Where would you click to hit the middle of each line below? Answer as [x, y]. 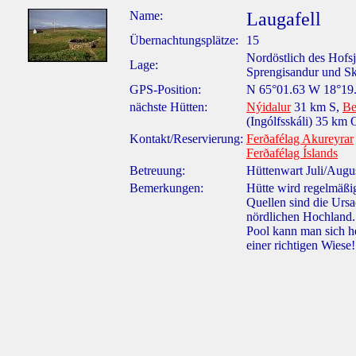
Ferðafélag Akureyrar [300, 139]
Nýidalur [269, 107]
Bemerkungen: [166, 188]
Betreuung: [157, 170]
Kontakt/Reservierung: [186, 139]
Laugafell [284, 19]
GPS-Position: [165, 89]
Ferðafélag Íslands [292, 153]
